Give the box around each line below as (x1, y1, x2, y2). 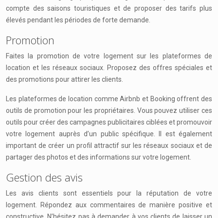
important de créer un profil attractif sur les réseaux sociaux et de (6, 142, 212, 149)
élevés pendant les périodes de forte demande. (6, 16, 150, 24)
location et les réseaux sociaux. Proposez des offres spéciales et (6, 64, 212, 72)
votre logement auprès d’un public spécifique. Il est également (6, 130, 212, 138)
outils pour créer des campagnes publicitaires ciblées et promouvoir (6, 118, 212, 126)
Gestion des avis (6, 170, 83, 184)
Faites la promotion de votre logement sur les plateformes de (6, 52, 212, 60)
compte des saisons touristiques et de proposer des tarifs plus (6, 4, 212, 12)
